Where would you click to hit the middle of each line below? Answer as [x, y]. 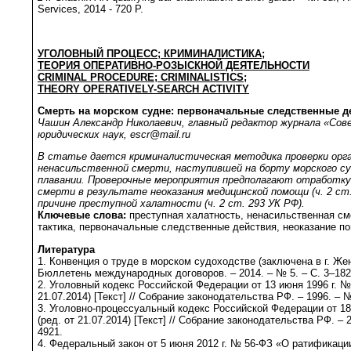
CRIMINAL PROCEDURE [96, 77]
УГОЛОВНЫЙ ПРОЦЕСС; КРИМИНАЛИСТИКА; [151, 53]
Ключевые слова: [82, 215]
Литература [66, 249]
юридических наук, [84, 135]
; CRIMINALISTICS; [201, 77]
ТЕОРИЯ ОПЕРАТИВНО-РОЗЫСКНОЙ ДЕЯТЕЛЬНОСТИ [174, 65]
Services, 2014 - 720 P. [90, 9]
